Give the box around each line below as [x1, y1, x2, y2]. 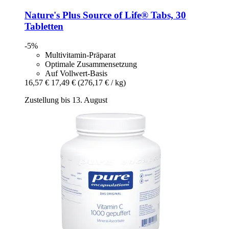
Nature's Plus [25, 9, 80, 20]
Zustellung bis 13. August [25, 96, 107, 105]
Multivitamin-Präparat [45, 51, 116, 60]
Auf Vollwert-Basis [45, 69, 107, 78]
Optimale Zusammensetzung [45, 60, 137, 69]
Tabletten [25, 20, 63, 32]
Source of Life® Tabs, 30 [80, 9, 186, 20]
